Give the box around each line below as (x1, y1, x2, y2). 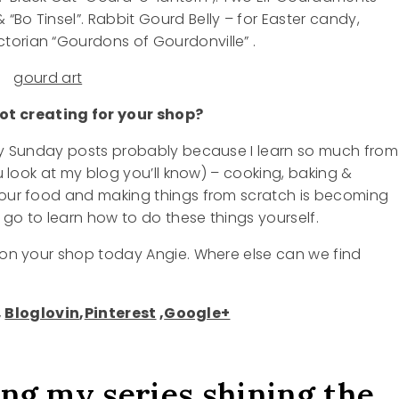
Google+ (164, 303, 231, 324)
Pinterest (84, 303, 157, 324)
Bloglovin (4, 303, 80, 324)
